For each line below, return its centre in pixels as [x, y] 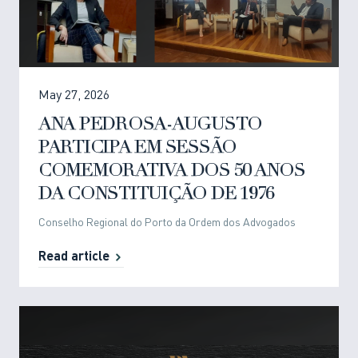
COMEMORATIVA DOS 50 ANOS [172, 172]
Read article [74, 258]
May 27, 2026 [74, 96]
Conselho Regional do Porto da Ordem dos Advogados [167, 223]
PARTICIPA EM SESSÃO [138, 149]
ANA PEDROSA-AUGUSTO [151, 125]
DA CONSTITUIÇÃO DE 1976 [157, 195]
